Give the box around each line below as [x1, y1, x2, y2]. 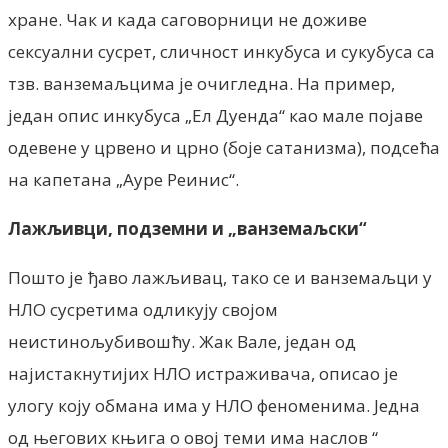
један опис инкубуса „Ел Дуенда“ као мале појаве [8, 103, 423, 127]
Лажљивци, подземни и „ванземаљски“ [8, 216, 367, 240]
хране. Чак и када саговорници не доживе [8, 7, 367, 31]
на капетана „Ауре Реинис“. [8, 167, 239, 191]
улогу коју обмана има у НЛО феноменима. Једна [8, 393, 420, 417]
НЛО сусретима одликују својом [8, 297, 278, 321]
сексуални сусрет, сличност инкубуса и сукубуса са [8, 39, 435, 63]
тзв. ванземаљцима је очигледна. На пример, [8, 71, 395, 95]
